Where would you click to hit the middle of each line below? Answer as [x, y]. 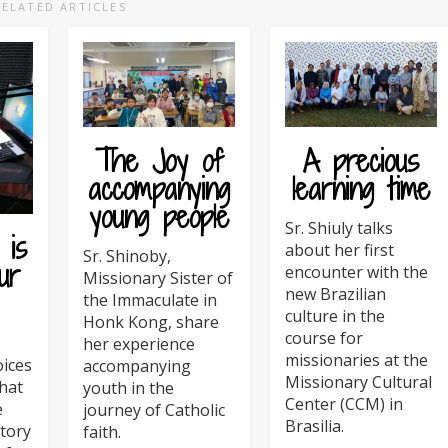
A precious [361, 161]
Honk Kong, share [151, 321]
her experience [139, 343]
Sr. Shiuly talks [339, 227]
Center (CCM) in [344, 403]
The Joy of [159, 161]
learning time [361, 189]
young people [159, 217]
